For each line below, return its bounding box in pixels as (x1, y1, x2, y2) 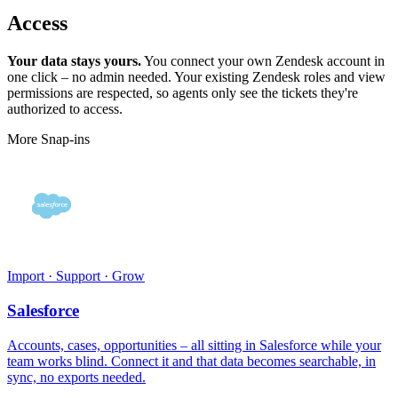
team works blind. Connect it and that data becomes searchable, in (7, 353, 376, 369)
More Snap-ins (7, 131, 90, 147)
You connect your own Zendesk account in (144, 53, 385, 69)
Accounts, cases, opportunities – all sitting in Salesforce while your (7, 337, 381, 353)
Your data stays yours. (7, 53, 141, 69)
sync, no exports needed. (7, 369, 146, 385)
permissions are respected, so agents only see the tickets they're (7, 85, 358, 101)
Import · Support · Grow (7, 268, 145, 284)
